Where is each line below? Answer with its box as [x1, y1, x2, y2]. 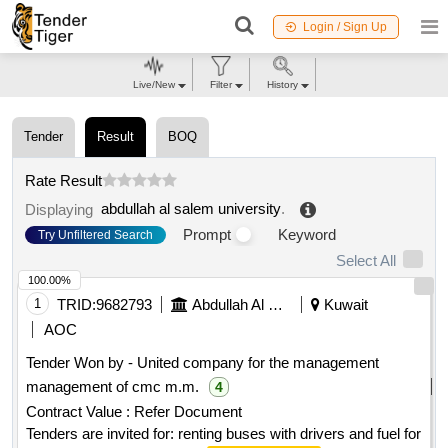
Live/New [133, 79, 175, 90]
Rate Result [25, 171, 102, 189]
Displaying [25, 200, 101, 218]
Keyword [278, 226, 336, 244]
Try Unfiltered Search [38, 227, 153, 242]
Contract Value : [26, 403, 130, 421]
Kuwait [320, 296, 368, 314]
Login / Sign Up [303, 19, 387, 34]
